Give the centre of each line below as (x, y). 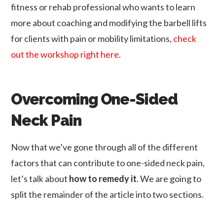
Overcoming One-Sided (94, 99)
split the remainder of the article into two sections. (108, 194)
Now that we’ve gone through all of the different (105, 147)
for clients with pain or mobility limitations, (92, 39)
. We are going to (169, 178)
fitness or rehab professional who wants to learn (103, 7)
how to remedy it (103, 178)
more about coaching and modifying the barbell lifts (109, 23)
